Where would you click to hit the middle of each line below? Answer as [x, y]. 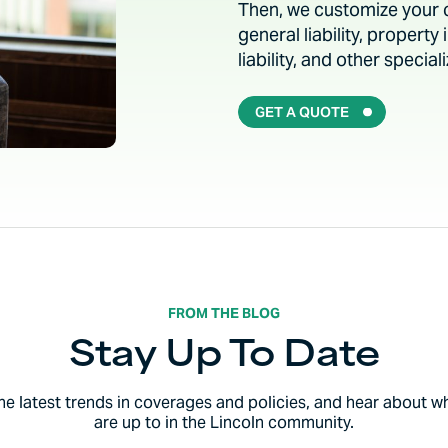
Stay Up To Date [224, 357]
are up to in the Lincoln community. [223, 423]
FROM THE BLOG [223, 313]
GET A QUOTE [301, 111]
